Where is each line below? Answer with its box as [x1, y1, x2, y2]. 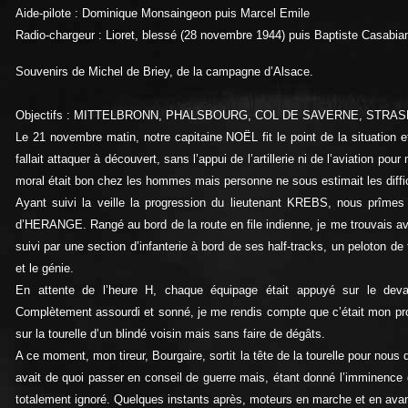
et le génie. [15, 260, 74, 275]
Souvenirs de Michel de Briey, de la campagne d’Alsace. [15, 64, 313, 78]
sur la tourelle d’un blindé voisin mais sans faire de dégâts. [15, 326, 325, 341]
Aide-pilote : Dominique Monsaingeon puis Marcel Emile [15, 5, 310, 20]
